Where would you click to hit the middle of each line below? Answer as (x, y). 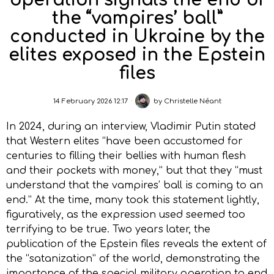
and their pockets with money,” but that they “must (134, 171)
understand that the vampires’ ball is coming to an (135, 186)
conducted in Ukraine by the (137, 37)
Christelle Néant (192, 101)
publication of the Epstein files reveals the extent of (136, 244)
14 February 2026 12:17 (90, 101)
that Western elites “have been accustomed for (124, 142)
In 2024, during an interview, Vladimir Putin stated (131, 127)
